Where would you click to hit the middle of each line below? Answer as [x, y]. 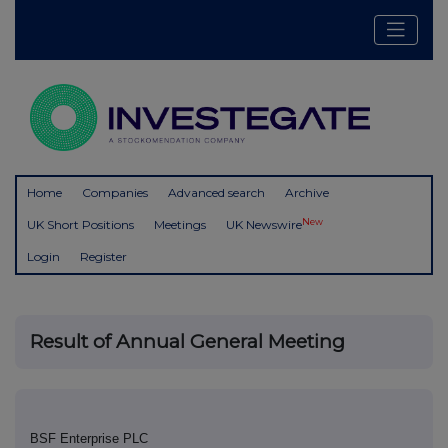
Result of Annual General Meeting [187, 342]
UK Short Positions [80, 225]
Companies [115, 193]
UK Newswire [264, 225]
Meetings [180, 225]
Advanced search [216, 193]
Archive [307, 193]
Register [103, 257]
